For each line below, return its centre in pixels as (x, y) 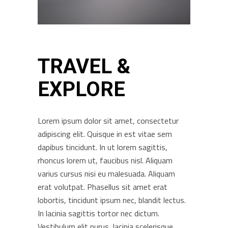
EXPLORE (81, 89)
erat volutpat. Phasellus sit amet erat (103, 187)
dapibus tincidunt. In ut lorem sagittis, (103, 147)
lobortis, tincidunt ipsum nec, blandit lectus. (112, 200)
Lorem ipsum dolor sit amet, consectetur (108, 121)
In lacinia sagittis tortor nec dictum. (98, 213)
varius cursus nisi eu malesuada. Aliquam (106, 174)
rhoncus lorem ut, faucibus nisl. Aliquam (105, 160)
